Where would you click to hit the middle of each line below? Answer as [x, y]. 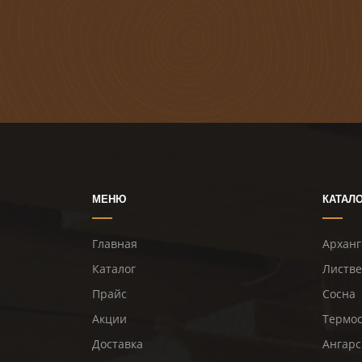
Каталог [114, 269]
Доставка [118, 344]
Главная [115, 244]
